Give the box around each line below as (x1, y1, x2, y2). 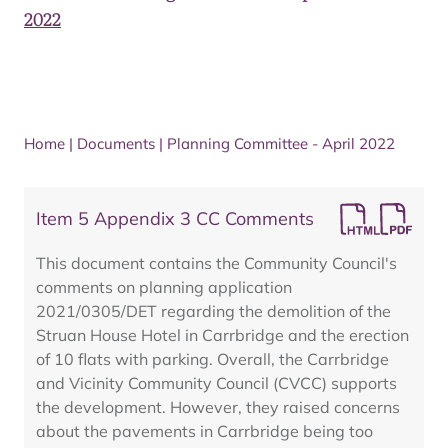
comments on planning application (36, 277, 292, 297)
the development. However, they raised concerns (36, 397, 400, 417)
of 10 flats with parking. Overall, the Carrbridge (36, 349, 389, 369)
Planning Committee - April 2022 (167, 134, 395, 153)
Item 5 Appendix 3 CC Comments (36, 207, 314, 230)
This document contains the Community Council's (36, 253, 397, 273)
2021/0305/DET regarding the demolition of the (36, 301, 391, 321)
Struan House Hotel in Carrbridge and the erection (36, 325, 409, 345)
